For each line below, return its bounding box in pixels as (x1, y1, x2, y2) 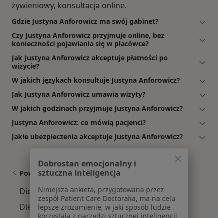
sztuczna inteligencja (37, 167, 121, 179)
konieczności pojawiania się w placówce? (12, 39, 149, 49)
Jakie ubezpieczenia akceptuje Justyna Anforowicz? (12, 132, 183, 142)
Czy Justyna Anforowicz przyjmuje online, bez (12, 31, 164, 40)
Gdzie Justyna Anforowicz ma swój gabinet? (12, 17, 159, 26)
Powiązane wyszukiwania (19, 168, 105, 178)
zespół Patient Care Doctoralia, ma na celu (37, 194, 176, 203)
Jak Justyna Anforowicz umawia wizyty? (12, 90, 145, 99)
